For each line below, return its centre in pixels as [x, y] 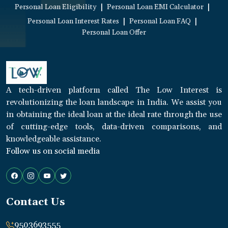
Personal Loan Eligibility [55, 7]
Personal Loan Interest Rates [73, 22]
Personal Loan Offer [114, 33]
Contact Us [36, 202]
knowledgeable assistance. [54, 139]
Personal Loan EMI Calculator [155, 7]
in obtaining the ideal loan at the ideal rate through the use [114, 115]
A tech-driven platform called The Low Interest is [114, 90]
